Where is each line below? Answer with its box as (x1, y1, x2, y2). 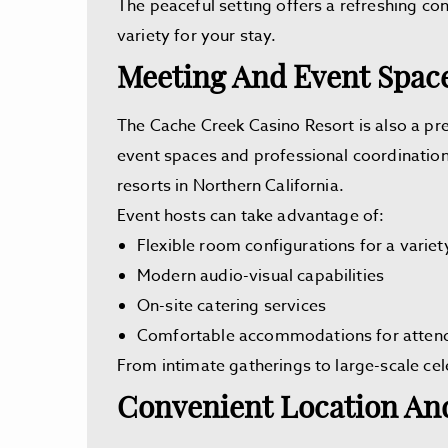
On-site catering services (137, 294, 326, 318)
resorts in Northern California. (117, 174, 344, 198)
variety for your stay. (117, 24, 281, 48)
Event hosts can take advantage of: (117, 204, 385, 228)
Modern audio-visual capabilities (137, 264, 385, 288)
